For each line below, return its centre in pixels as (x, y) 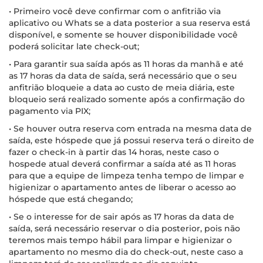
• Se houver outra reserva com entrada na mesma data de (130, 128)
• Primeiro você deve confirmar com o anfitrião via (115, 11)
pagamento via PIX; (50, 111)
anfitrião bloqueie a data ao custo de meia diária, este (122, 87)
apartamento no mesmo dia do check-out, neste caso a (126, 252)
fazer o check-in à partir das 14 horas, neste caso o (114, 152)
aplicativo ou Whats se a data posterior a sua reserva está (129, 23)
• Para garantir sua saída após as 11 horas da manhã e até (126, 64)
